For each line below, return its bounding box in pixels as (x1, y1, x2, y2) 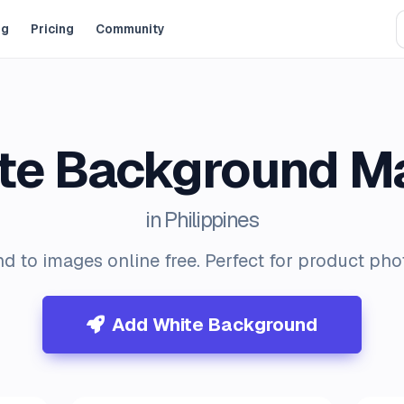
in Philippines (145, 206, 259, 234)
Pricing (31, 21, 75, 37)
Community (96, 21, 166, 37)
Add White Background (112, 313, 317, 336)
